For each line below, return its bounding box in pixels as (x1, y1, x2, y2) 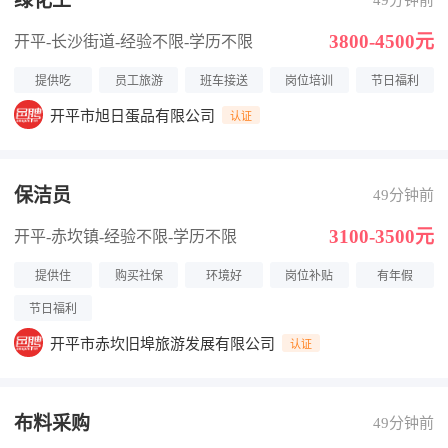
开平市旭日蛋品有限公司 (50, 108, 215, 124)
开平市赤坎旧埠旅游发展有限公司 (50, 336, 275, 352)
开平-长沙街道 (14, 32, 115, 50)
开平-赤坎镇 (14, 227, 99, 245)
